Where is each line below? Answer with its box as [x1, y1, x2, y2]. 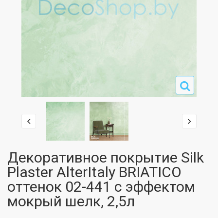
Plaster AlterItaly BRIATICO [7, 163, 182, 181]
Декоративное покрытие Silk [7, 149, 204, 166]
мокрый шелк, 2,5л [7, 193, 135, 210]
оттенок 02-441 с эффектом [7, 178, 195, 195]
